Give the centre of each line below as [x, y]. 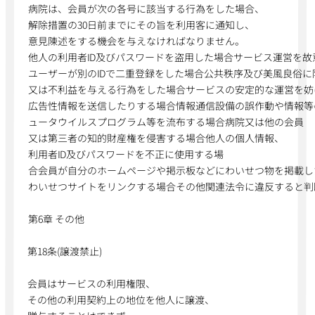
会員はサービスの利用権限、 [92, 283]
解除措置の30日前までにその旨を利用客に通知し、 [142, 25]
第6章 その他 [56, 219]
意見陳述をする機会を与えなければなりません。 [136, 41]
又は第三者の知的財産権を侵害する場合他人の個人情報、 [156, 138]
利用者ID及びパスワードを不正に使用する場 [126, 154]
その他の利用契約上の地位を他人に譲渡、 [121, 300]
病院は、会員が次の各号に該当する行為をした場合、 [147, 8]
